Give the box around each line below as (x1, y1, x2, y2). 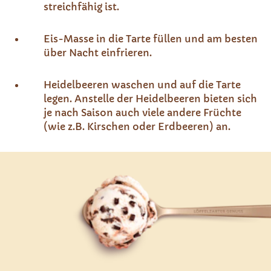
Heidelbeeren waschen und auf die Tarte (44, 79, 241, 91)
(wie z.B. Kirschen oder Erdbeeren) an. (44, 120, 230, 132)
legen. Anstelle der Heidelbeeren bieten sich (44, 93, 257, 105)
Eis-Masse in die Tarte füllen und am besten (44, 33, 258, 45)
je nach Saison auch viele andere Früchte (44, 106, 241, 119)
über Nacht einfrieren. (44, 47, 152, 59)
